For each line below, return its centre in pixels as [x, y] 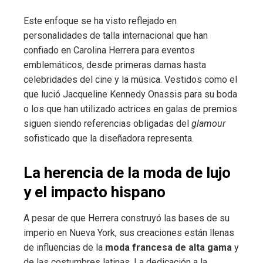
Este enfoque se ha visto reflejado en [100, 21]
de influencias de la [64, 247]
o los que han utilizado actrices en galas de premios [130, 109]
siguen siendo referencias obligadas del [107, 123]
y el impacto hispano [95, 192]
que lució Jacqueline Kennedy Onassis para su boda [130, 94]
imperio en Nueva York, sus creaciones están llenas [129, 232]
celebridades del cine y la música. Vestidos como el [130, 79]
